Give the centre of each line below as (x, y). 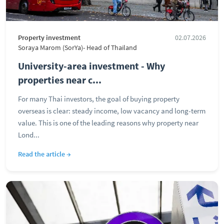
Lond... (29, 135)
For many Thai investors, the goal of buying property (99, 99)
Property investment (49, 38)
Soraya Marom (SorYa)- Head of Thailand (77, 48)
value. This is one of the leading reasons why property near (108, 123)
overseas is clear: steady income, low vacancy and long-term (112, 111)
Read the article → (44, 154)
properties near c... (60, 80)
